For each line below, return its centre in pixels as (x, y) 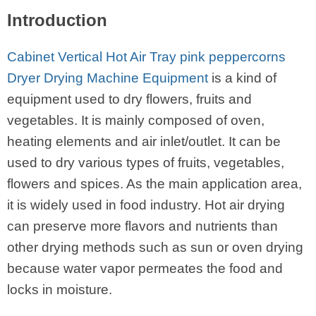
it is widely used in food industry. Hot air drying (146, 205)
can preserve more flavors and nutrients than (142, 226)
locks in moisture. (60, 290)
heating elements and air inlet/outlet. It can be (144, 142)
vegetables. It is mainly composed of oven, (136, 121)
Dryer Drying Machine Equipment (108, 78)
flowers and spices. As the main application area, (154, 184)
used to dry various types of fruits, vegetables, (146, 163)
